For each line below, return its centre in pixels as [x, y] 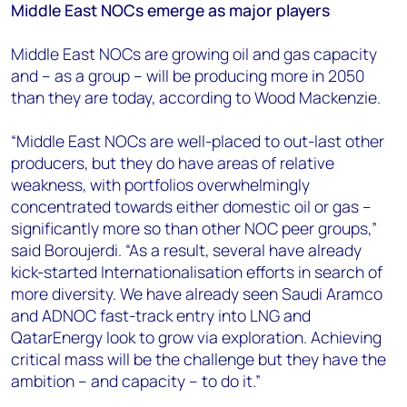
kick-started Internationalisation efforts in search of [197, 271]
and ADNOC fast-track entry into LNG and [161, 315]
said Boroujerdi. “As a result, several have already [186, 249]
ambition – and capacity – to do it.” [136, 380]
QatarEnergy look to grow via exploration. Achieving [196, 337]
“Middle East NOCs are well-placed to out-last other [198, 140]
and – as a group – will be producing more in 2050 [188, 75]
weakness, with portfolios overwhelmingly [160, 184]
